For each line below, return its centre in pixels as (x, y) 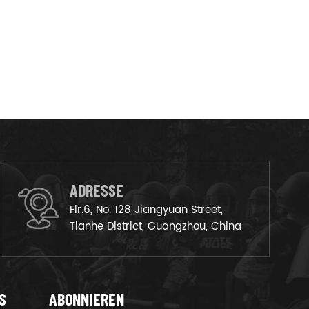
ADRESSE (97, 190)
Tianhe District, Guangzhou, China (156, 226)
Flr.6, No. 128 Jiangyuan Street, (146, 210)
